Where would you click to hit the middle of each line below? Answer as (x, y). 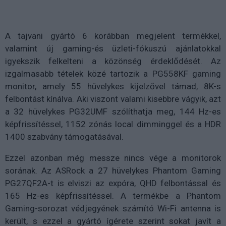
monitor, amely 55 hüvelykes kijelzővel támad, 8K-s (113, 86)
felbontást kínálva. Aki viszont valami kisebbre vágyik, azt (113, 99)
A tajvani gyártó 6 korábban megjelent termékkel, (113, 36)
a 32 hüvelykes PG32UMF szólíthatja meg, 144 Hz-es (113, 111)
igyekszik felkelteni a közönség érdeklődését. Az (113, 61)
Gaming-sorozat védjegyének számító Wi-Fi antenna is (113, 208)
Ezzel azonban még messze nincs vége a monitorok (113, 158)
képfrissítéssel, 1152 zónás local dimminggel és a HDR (113, 124)
